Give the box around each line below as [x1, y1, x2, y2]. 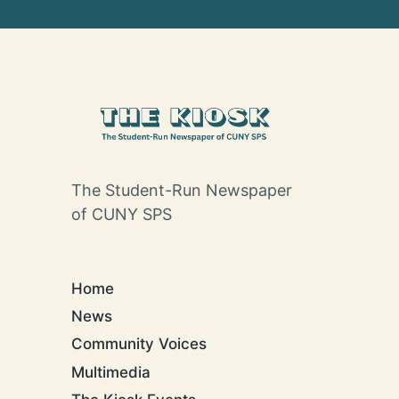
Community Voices [71, 335, 207, 354]
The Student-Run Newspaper [71, 181, 292, 199]
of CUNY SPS [71, 205, 172, 224]
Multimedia [71, 362, 151, 381]
